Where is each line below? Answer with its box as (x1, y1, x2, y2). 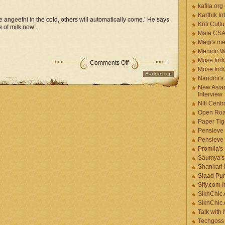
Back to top (145, 71, 172, 76)
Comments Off (90, 59, 129, 66)
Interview (198, 91, 222, 98)
